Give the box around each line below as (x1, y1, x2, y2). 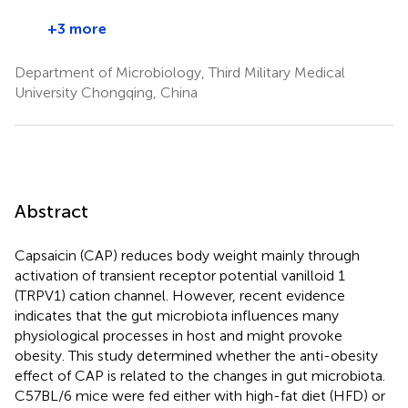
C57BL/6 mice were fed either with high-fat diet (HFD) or (15, 386, 385, 404)
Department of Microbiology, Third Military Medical (15, 63, 345, 81)
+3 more (47, 19, 107, 37)
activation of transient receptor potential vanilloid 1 (15, 266, 345, 284)
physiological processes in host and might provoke (15, 326, 342, 344)
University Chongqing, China (15, 83, 198, 101)
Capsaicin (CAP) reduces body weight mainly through (15, 246, 360, 264)
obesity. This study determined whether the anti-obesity (15, 346, 378, 364)
